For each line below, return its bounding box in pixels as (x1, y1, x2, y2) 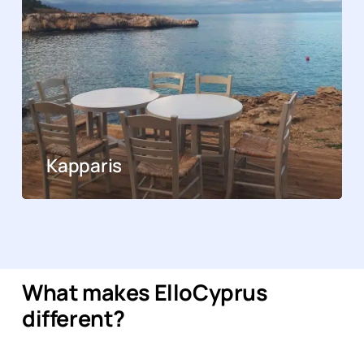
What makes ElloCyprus (22, 277, 268, 308)
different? (22, 303, 125, 334)
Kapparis (46, 152, 123, 178)
